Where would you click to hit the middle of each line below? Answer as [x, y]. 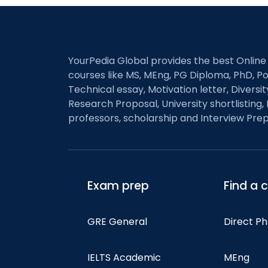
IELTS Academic [124, 258]
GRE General [117, 222]
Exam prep [118, 186]
